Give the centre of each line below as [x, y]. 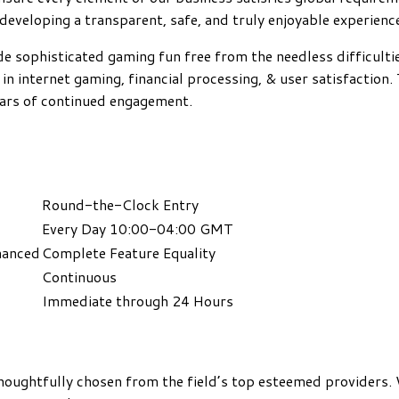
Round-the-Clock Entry [120, 204]
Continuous [79, 276]
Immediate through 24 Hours [138, 300]
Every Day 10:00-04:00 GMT [138, 228]
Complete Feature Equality [129, 252]
